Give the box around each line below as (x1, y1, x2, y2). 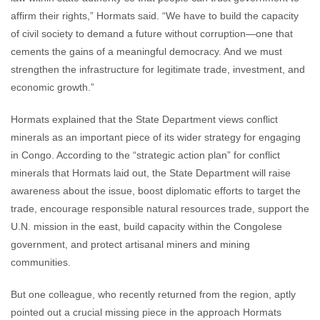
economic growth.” (11, 81, 94, 93)
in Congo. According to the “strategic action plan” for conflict (11, 149, 280, 161)
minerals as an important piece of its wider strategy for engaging (11, 131, 301, 143)
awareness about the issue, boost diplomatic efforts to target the (11, 185, 301, 196)
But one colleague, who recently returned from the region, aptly (11, 289, 296, 300)
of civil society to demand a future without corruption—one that (11, 28, 293, 39)
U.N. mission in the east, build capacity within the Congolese (11, 221, 282, 232)
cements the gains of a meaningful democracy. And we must (11, 46, 282, 57)
